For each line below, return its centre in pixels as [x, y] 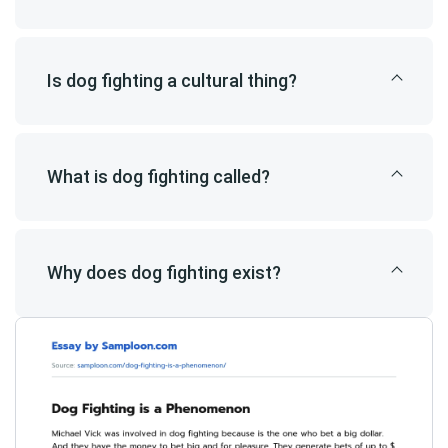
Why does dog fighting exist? [164, 272]
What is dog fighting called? [158, 176]
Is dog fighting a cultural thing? [172, 80]
